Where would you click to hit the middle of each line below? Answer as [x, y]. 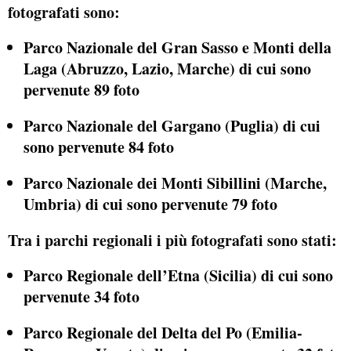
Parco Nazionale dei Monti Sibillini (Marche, [175, 183]
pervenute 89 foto [81, 90]
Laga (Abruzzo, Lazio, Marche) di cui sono [167, 69]
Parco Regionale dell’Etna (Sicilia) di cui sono [178, 276]
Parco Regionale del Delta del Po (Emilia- [163, 333]
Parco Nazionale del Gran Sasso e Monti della [177, 48]
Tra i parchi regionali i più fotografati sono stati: [172, 240]
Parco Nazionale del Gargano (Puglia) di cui [172, 126]
